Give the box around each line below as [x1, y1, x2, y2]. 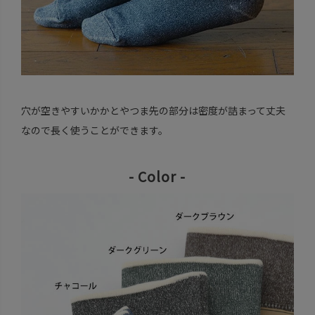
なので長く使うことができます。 [20, 122, 168, 137]
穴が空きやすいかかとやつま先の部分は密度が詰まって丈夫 [20, 103, 285, 117]
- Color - [129, 165, 186, 186]
